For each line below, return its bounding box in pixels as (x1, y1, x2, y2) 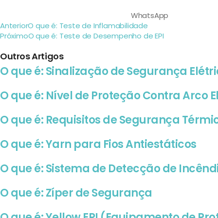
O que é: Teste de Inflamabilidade (28, 20, 148, 31)
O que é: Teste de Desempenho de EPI (28, 31, 164, 41)
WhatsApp (130, 10, 169, 21)
